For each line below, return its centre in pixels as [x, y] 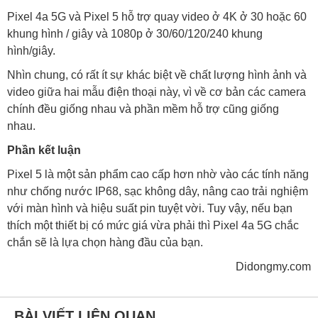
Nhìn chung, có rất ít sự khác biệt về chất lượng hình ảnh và [157, 75]
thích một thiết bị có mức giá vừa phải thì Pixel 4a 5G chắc [153, 226]
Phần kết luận [44, 150]
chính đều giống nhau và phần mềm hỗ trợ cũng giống [143, 109]
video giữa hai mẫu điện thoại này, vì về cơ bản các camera [157, 92]
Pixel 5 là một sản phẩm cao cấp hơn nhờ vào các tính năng [158, 175]
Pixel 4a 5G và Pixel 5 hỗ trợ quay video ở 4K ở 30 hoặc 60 [157, 17]
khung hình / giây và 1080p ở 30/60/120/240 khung [135, 34]
